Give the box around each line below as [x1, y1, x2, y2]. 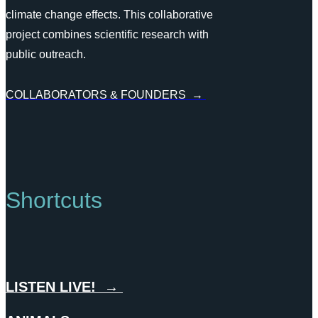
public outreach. [6, 48, 86, 61]
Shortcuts [6, 187, 102, 214]
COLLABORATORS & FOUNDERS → [6, 88, 206, 101]
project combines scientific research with [6, 28, 209, 41]
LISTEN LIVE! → [6, 278, 123, 295]
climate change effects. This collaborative [6, 9, 213, 21]
